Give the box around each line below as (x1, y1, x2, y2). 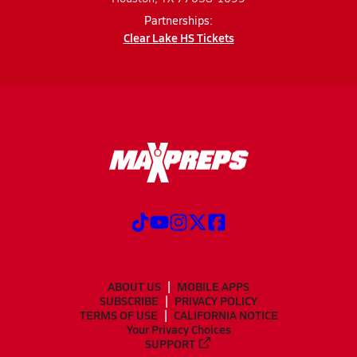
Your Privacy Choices (126, 320, 231, 337)
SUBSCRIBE (100, 292, 159, 308)
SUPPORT (145, 335, 196, 351)
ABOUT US (108, 277, 161, 294)
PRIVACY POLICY (175, 292, 257, 308)
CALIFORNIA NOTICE (173, 306, 278, 323)
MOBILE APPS (177, 277, 249, 294)
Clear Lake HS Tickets (123, 29, 234, 45)
